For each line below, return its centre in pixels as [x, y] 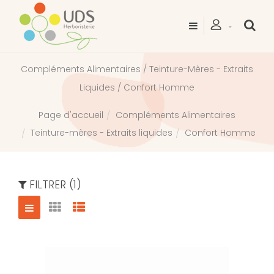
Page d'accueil [71, 115]
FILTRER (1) [56, 184]
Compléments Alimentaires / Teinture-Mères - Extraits [137, 69]
